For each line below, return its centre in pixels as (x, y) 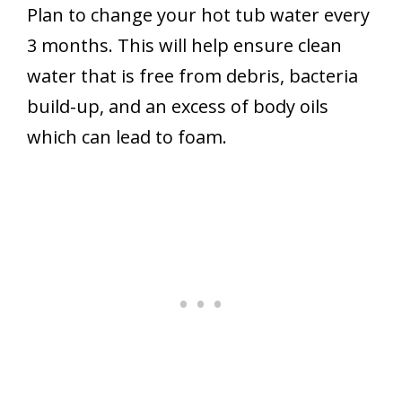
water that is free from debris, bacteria (192, 75)
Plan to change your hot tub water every (198, 14)
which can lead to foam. (127, 136)
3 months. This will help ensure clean (184, 45)
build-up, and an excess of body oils (178, 106)
